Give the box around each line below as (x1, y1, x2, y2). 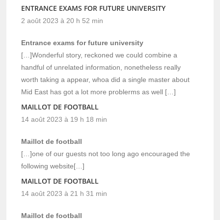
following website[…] (21, 162, 85, 170)
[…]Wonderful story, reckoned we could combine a (21, 51, 178, 59)
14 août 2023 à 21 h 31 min (21, 189, 108, 197)
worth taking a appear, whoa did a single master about (21, 75, 190, 83)
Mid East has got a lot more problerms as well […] (21, 87, 176, 96)
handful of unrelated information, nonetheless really (21, 63, 181, 71)
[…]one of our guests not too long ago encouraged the (21, 149, 191, 158)
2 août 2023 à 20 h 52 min (21, 16, 104, 25)
